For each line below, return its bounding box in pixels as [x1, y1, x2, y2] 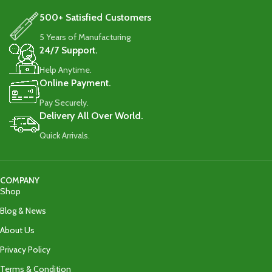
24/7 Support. [39, 44, 98, 56]
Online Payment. [39, 77, 111, 89]
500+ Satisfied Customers [39, 12, 151, 23]
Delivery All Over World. [39, 110, 143, 121]
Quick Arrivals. [39, 130, 90, 141]
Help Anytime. [39, 64, 92, 75]
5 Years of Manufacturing [39, 32, 132, 42]
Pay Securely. [39, 97, 89, 108]
